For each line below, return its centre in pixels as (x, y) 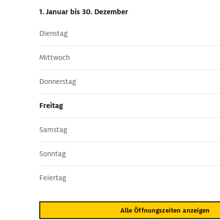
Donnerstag (58, 82)
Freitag (51, 106)
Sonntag (53, 154)
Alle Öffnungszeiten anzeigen (165, 210)
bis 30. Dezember (99, 12)
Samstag (53, 130)
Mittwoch (55, 57)
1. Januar (55, 12)
